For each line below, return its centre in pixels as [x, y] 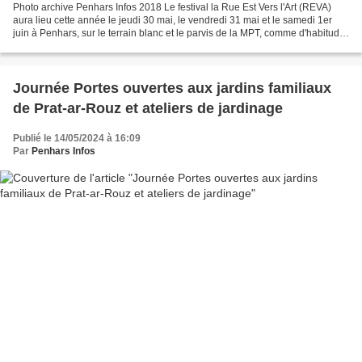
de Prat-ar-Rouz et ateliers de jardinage [148, 109]
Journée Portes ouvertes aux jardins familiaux [172, 88]
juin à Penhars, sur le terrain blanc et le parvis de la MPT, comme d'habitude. [180, 34]
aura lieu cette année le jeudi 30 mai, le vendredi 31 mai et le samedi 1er [173, 21]
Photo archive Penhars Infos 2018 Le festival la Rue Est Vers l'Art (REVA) [172, 8]
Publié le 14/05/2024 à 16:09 [77, 139]
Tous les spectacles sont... [70, 46]
